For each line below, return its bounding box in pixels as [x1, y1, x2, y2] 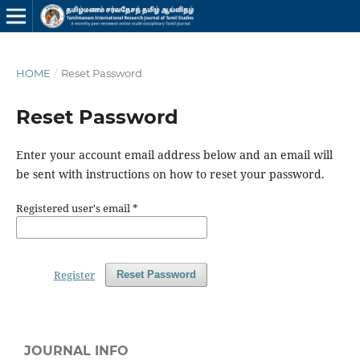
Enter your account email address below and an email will [15, 146, 333, 162]
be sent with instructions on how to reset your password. [15, 166, 325, 182]
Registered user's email [15, 201, 133, 215]
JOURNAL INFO [24, 342, 129, 358]
